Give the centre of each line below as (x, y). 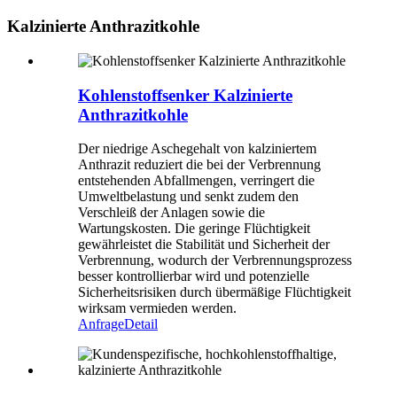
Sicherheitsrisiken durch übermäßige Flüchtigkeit (214, 292)
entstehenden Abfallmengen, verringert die (196, 181)
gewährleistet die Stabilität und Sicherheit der (204, 245)
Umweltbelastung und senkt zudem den (188, 197)
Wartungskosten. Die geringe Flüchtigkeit (194, 229)
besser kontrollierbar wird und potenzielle (194, 276)
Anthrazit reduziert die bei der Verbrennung (199, 165)
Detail (141, 324)
